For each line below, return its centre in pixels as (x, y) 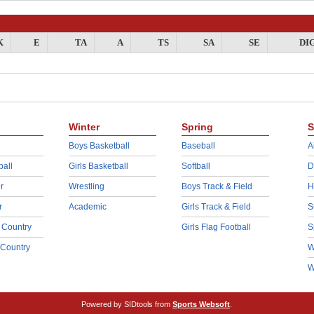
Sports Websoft (201, 304)
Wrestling (86, 186)
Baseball (198, 146)
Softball (196, 166)
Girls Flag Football (216, 227)
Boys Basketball (99, 146)
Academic (87, 207)
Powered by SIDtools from (127, 304)
